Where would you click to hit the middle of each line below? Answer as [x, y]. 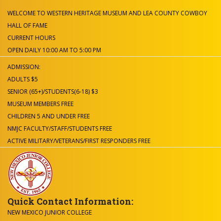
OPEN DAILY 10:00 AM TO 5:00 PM [54, 50]
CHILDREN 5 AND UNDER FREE [49, 116]
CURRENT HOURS [31, 38]
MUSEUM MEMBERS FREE [40, 104]
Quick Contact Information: [70, 201]
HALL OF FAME [27, 25]
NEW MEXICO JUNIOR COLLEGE [50, 212]
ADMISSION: [24, 67]
